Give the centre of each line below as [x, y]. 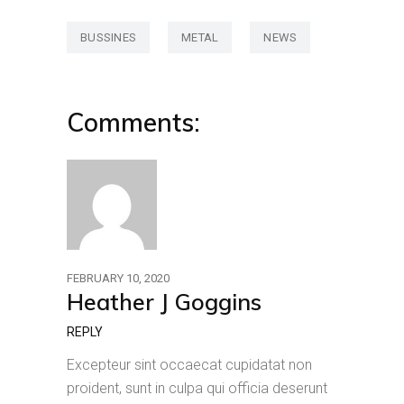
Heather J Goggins [164, 302]
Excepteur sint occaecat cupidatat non [189, 365]
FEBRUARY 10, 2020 [118, 278]
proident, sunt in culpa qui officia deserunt [197, 388]
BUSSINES [109, 37]
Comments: [133, 122]
